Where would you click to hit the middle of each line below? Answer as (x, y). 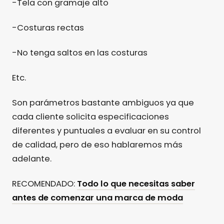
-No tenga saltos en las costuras (80, 53)
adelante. (32, 159)
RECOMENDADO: (44, 184)
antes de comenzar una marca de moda (97, 198)
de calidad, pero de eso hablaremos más (97, 145)
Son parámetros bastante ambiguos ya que (103, 103)
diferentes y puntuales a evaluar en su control (106, 131)
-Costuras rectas (48, 28)
